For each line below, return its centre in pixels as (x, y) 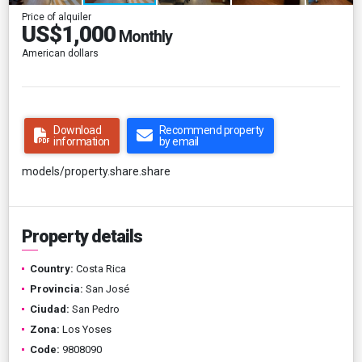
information (82, 141)
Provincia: (57, 288)
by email (179, 141)
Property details (82, 236)
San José (106, 288)
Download (77, 130)
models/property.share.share (96, 171)
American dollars (60, 53)
